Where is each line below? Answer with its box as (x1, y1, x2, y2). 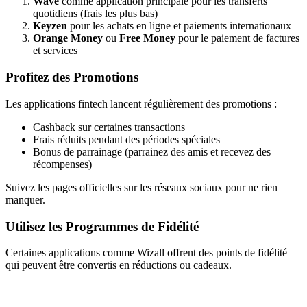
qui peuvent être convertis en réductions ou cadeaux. (5, 259, 232, 271)
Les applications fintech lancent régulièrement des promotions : (5, 97, 277, 110)
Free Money (119, 32, 175, 45)
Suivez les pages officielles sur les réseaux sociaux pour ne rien (5, 181, 278, 193)
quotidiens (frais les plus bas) (33, 8, 158, 20)
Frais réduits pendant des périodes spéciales (33, 133, 220, 145)
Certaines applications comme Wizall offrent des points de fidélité (5, 247, 287, 259)
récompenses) (33, 158, 92, 170)
